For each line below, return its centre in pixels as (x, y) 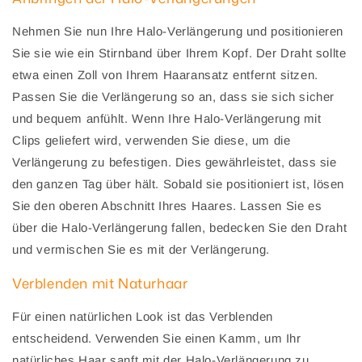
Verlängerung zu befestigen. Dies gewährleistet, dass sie (175, 162)
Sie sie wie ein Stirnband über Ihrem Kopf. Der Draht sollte (179, 53)
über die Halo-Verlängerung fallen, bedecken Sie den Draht (180, 228)
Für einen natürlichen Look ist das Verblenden (143, 317)
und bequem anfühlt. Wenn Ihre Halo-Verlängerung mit (167, 119)
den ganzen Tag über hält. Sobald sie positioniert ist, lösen (179, 184)
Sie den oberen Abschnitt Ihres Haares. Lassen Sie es (167, 206)
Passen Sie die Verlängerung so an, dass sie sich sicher (174, 97)
